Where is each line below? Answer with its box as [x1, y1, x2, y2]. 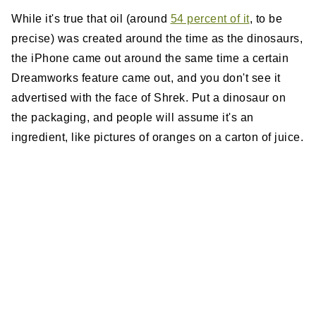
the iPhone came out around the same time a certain [11, 52, 288, 65]
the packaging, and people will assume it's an [11, 111, 254, 124]
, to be [249, 13, 282, 25]
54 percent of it [170, 13, 250, 25]
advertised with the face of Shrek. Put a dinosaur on [11, 92, 286, 104]
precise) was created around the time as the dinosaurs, [11, 32, 303, 45]
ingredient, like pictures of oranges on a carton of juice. [11, 131, 303, 144]
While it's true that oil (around [11, 13, 171, 25]
